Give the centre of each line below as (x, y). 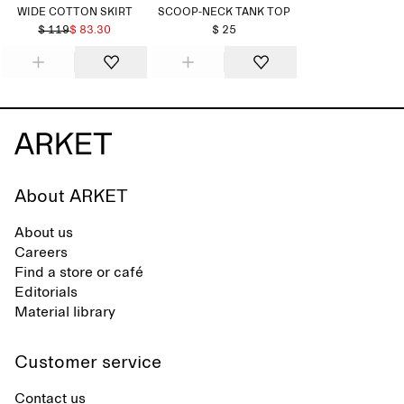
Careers (41, 252)
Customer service (88, 363)
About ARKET (71, 197)
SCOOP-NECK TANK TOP (225, 13)
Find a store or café (79, 272)
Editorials (46, 292)
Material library (65, 312)
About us (44, 233)
